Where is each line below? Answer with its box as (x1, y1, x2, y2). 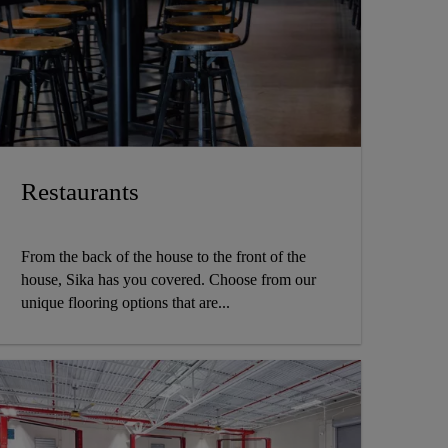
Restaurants (20, 178, 139, 206)
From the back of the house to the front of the (20, 248, 306, 266)
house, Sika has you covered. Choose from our (20, 271, 316, 289)
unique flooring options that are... (20, 294, 230, 312)
